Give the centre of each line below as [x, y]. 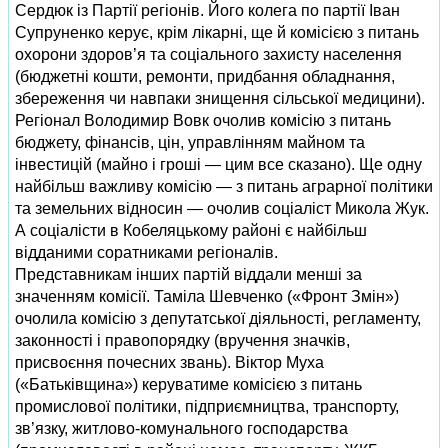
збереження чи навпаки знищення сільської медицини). [220, 98]
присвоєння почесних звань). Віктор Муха [169, 362]
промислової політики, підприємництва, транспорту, [207, 406]
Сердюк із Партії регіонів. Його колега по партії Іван [207, 10]
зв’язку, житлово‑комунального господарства [181, 428]
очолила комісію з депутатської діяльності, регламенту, [218, 318]
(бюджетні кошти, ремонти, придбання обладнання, [205, 76]
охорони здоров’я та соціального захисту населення [208, 54]
